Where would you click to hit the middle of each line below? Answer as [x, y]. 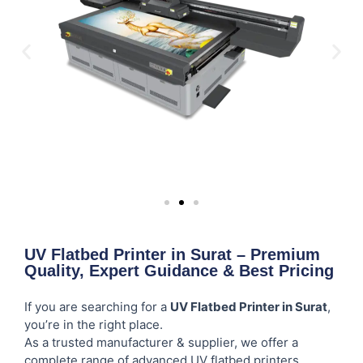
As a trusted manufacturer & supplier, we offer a [161, 342]
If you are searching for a [97, 306]
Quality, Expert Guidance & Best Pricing [179, 270]
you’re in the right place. [94, 324]
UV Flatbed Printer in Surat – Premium [172, 254]
